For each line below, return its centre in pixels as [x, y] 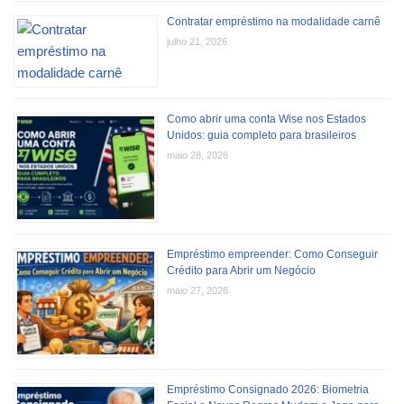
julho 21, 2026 [197, 41]
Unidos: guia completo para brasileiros [262, 135]
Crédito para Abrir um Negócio [241, 270]
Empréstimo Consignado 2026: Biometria [268, 389]
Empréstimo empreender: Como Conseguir [272, 254]
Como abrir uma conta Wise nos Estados [266, 119]
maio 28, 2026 [197, 155]
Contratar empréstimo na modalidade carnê [274, 21]
